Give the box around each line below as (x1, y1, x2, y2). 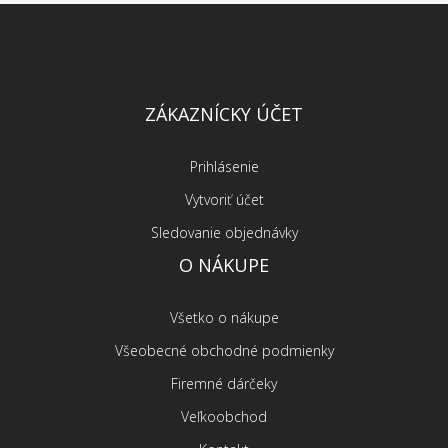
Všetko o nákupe (169, 308, 279, 328)
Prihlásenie (189, 157, 259, 177)
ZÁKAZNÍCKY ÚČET (145, 102, 303, 127)
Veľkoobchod (181, 407, 267, 427)
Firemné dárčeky (171, 374, 277, 394)
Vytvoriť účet (184, 190, 264, 210)
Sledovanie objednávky (150, 223, 298, 243)
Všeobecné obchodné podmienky (114, 341, 334, 361)
